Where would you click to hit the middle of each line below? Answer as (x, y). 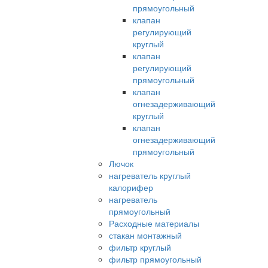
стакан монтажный (145, 235)
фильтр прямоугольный (155, 259)
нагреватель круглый (150, 176)
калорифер (131, 188)
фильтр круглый (140, 247)
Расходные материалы (154, 223)
